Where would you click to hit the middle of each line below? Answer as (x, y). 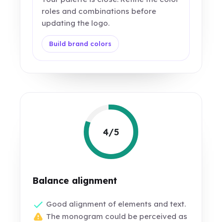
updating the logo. (76, 23)
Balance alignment (75, 181)
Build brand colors (81, 44)
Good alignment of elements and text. (115, 204)
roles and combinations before (99, 11)
